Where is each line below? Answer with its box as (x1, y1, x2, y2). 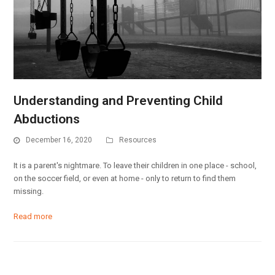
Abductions (14, 112, 80, 127)
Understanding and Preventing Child (14, 93, 223, 109)
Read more (14, 211, 53, 221)
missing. (14, 186, 44, 196)
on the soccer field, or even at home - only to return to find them (14, 173, 236, 183)
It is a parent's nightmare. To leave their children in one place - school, (14, 160, 257, 170)
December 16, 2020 (26, 136, 93, 145)
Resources (119, 136, 157, 145)
